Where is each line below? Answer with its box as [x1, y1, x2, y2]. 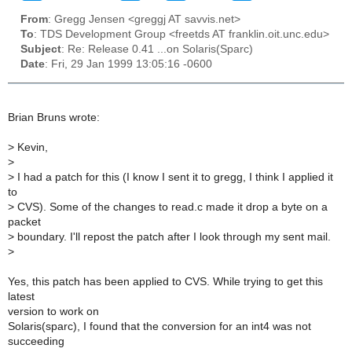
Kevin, [14, 141, 48, 153]
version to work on [8, 305, 99, 317]
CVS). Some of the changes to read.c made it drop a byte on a [14, 200, 328, 213]
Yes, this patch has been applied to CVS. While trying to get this [8, 275, 323, 288]
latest [8, 290, 35, 302]
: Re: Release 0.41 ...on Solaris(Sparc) [61, 43, 253, 56]
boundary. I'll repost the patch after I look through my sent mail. [14, 230, 331, 243]
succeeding [8, 335, 64, 347]
